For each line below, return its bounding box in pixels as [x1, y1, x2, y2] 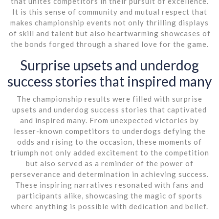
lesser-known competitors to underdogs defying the [13, 126, 206, 135]
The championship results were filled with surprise [17, 94, 202, 103]
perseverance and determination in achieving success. [10, 169, 209, 178]
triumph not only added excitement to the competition [10, 148, 209, 157]
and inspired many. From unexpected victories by [20, 115, 199, 125]
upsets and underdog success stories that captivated [12, 105, 207, 114]
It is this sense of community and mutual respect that [12, 7, 207, 16]
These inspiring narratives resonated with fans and [15, 180, 204, 189]
